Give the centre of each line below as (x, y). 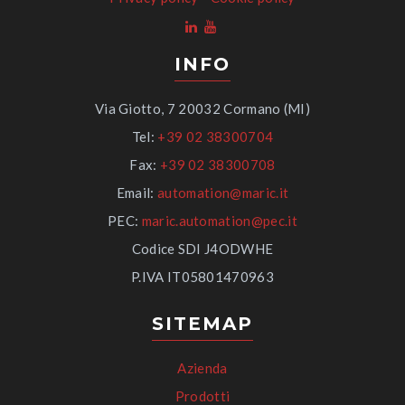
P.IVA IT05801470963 (202, 276)
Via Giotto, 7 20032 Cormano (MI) (202, 108)
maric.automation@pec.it (219, 220)
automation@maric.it (223, 192)
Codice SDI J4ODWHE (202, 248)
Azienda (202, 367)
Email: (137, 192)
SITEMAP (202, 323)
